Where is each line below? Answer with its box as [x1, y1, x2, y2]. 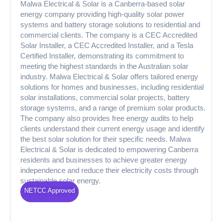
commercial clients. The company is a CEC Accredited [20, 31, 197, 39]
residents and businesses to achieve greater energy [20, 156, 187, 164]
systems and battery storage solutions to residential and [20, 20, 200, 29]
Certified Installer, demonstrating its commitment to [20, 52, 184, 60]
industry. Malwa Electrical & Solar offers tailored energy [20, 72, 198, 81]
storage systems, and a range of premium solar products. [20, 104, 206, 112]
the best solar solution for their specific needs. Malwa [20, 135, 191, 143]
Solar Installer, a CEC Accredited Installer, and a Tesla [20, 41, 193, 50]
